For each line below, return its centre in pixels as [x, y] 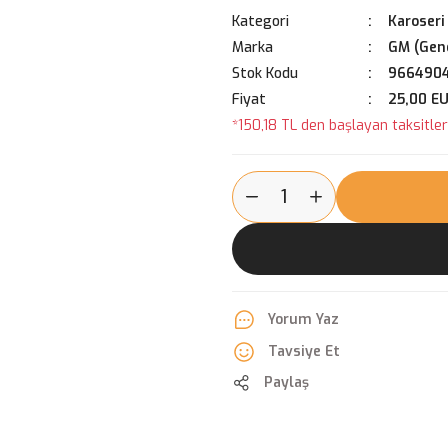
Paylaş [286, 382]
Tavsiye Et [304, 351]
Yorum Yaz [303, 319]
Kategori [260, 21]
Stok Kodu [265, 73]
